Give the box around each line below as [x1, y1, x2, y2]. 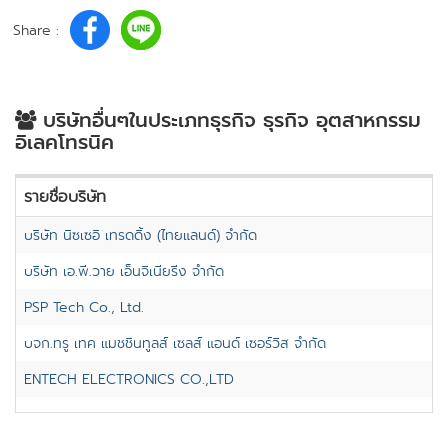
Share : [13, 20, 59, 41]
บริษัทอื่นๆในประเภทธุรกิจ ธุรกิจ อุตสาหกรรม [36, 106, 421, 136]
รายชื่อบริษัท [24, 185, 106, 209]
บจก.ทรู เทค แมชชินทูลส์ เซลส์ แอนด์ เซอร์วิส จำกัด [24, 333, 326, 354]
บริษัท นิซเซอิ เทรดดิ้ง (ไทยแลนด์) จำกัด [24, 225, 257, 246]
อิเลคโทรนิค [15, 128, 114, 158]
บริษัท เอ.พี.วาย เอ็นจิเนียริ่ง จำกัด [24, 261, 224, 282]
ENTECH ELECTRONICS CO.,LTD [24, 369, 234, 390]
